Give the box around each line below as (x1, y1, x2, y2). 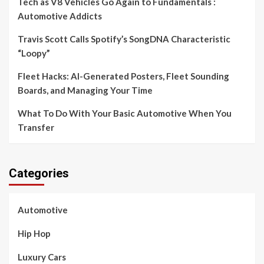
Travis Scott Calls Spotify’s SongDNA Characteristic (18, 34, 230, 44)
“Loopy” (18, 48, 50, 58)
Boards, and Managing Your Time (18, 85, 153, 95)
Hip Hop (18, 228, 51, 239)
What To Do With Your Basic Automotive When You (18, 108, 232, 118)
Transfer (18, 122, 54, 133)
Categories (9, 166, 69, 180)
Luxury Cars (18, 252, 66, 262)
